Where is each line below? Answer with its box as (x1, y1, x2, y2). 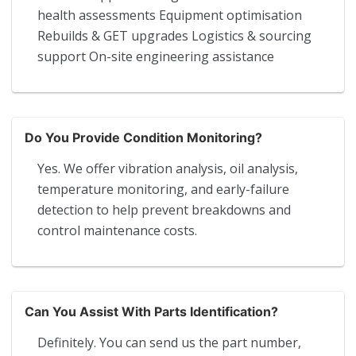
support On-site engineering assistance (37, 47, 274, 65)
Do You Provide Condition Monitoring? (25, 129, 262, 145)
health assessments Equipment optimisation (37, 6, 302, 24)
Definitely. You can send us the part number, (37, 333, 301, 351)
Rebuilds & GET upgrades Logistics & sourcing (37, 26, 311, 44)
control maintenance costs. (37, 221, 197, 239)
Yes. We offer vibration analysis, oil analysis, (37, 159, 298, 177)
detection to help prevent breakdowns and (37, 200, 291, 219)
